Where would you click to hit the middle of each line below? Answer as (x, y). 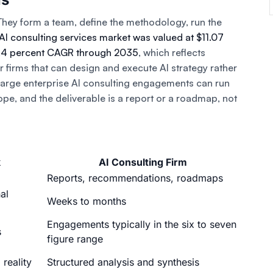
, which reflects (172, 53)
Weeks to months (87, 201)
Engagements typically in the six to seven (142, 225)
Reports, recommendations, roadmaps (135, 178)
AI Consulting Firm (143, 162)
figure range (75, 239)
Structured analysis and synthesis (123, 262)
